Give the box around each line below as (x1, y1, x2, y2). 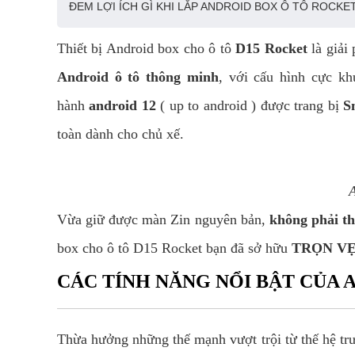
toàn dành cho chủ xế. (57, 126, 184, 142)
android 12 (85, 97, 156, 113)
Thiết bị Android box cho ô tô (57, 40, 236, 56)
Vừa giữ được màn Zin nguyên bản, (57, 212, 269, 227)
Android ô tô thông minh (57, 69, 219, 85)
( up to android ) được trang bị (155, 97, 344, 113)
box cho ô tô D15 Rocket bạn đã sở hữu (57, 240, 292, 256)
